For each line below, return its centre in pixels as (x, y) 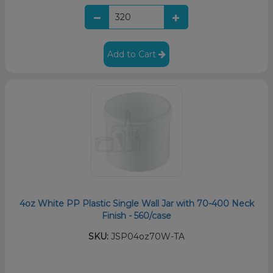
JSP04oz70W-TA (147, 236)
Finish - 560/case (136, 215)
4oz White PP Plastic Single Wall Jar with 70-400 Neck (136, 203)
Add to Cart (133, 54)
